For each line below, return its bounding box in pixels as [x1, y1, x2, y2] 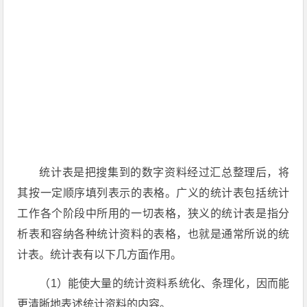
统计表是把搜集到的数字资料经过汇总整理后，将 [39, 167, 290, 178]
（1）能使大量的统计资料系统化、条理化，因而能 [39, 278, 290, 289]
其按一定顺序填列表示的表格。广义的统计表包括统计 [17, 187, 290, 199]
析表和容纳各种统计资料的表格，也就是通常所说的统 [17, 228, 290, 240]
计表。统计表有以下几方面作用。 [17, 249, 182, 260]
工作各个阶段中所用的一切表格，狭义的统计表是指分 [17, 208, 290, 219]
